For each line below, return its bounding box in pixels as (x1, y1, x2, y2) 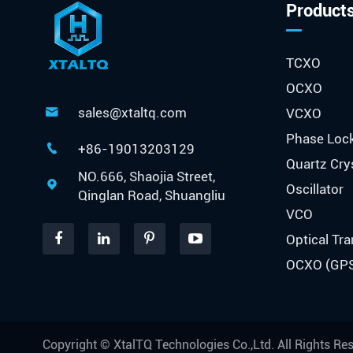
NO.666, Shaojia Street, (77, 168, 215, 184)
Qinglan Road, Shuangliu (77, 187, 225, 203)
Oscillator (285, 180, 344, 197)
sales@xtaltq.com (77, 104, 187, 121)
